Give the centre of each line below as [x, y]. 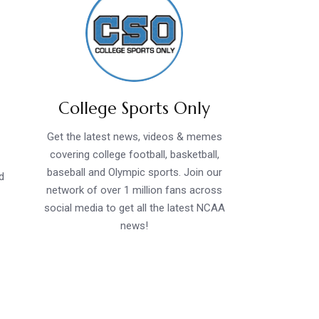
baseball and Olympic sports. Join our [134, 172]
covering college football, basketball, [134, 154]
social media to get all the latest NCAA [134, 208]
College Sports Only [135, 108]
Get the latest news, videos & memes [134, 136]
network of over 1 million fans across [135, 190]
